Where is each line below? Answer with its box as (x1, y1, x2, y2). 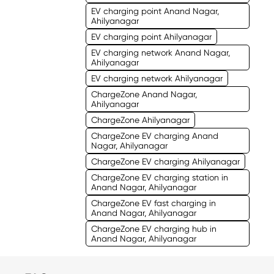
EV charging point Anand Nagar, (91, 6, 219, 16)
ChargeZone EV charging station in (91, 172, 228, 182)
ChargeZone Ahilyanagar (91, 114, 190, 125)
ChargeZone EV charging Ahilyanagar (91, 156, 240, 166)
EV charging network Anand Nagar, (91, 47, 230, 57)
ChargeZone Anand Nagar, (91, 89, 197, 99)
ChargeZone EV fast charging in (91, 198, 216, 208)
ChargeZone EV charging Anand (91, 130, 218, 141)
